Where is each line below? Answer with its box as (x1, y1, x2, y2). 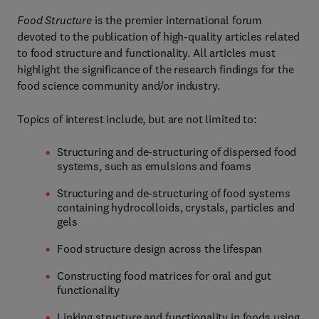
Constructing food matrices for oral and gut (57, 268, 271, 283)
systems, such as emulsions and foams (57, 159, 251, 173)
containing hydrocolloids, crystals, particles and (57, 200, 296, 214)
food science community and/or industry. (17, 78, 220, 93)
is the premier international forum (92, 13, 263, 27)
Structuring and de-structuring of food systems (57, 186, 291, 200)
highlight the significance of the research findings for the (17, 62, 294, 76)
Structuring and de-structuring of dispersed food (57, 145, 297, 159)
